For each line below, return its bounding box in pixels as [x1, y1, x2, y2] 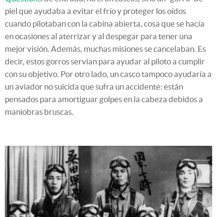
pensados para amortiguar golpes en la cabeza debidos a [5, 94, 203, 104]
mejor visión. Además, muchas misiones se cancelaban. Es [5, 44, 206, 53]
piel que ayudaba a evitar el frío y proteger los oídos [5, 6, 186, 15]
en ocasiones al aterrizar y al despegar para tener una [5, 31, 192, 41]
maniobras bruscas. [5, 107, 74, 116]
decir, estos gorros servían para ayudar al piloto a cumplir [5, 57, 205, 66]
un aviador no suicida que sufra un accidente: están [5, 82, 183, 91]
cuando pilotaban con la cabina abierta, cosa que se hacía [5, 19, 204, 28]
